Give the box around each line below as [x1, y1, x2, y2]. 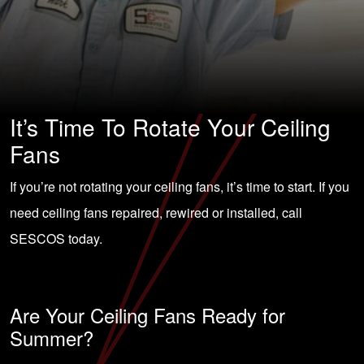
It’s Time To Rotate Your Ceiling [10, 110, 331, 143]
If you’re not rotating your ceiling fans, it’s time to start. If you [10, 177, 349, 196]
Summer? [10, 323, 93, 352]
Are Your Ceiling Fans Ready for [10, 301, 285, 329]
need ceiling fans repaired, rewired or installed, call [10, 203, 302, 222]
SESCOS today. [10, 229, 102, 248]
